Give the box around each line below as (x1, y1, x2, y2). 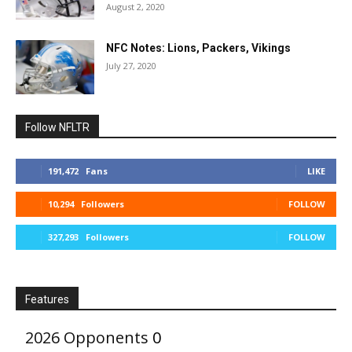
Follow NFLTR (25, 121, 90, 134)
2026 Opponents (25, 327, 148, 348)
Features (25, 293, 69, 306)
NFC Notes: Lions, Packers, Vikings (106, 42, 291, 54)
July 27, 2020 (106, 60, 156, 71)
